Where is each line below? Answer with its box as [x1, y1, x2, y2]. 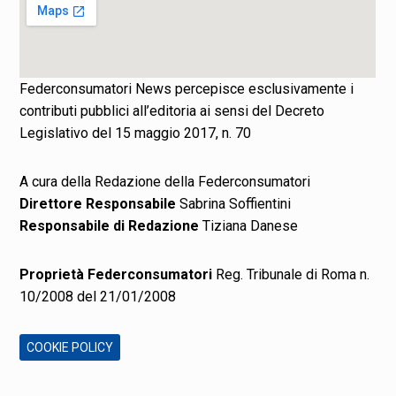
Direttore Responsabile [19, 194, 177, 212]
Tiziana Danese [199, 217, 299, 234]
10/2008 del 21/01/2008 [19, 287, 177, 305]
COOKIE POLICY [27, 339, 114, 354]
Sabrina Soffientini [176, 194, 292, 212]
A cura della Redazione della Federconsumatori [19, 172, 311, 190]
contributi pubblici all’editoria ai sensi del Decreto [19, 102, 325, 119]
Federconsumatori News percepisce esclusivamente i [19, 80, 354, 97]
